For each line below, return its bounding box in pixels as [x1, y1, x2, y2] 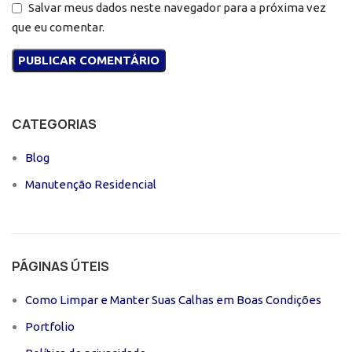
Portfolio [25, 320, 75, 334]
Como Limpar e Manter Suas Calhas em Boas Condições [25, 293, 321, 307]
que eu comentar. [12, 20, 104, 35]
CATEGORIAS [12, 115, 97, 134]
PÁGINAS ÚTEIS [12, 258, 109, 276]
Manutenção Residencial [25, 178, 156, 192]
